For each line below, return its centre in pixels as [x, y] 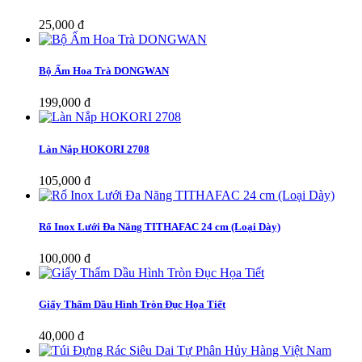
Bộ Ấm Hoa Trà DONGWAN [104, 71]
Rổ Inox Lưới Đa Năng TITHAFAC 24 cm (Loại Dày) [160, 226]
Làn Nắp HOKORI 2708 [94, 149]
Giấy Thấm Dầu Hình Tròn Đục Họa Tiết [132, 305]
